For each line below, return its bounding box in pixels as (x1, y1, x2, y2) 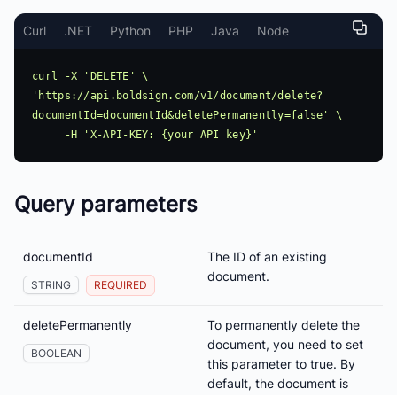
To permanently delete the (207, 316, 360, 332)
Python (110, 22, 151, 38)
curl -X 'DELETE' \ (32, 69, 149, 82)
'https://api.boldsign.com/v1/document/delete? (32, 89, 323, 102)
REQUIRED (94, 277, 147, 292)
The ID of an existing (207, 248, 327, 264)
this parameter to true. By (207, 355, 355, 371)
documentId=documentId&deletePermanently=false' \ (32, 108, 343, 121)
